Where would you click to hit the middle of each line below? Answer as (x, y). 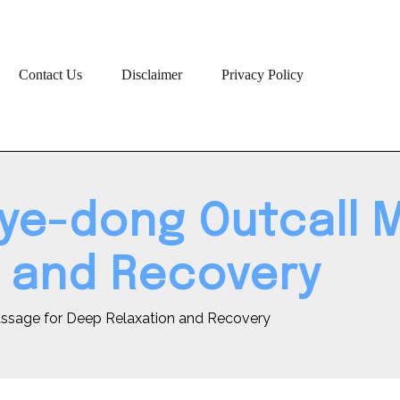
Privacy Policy (262, 75)
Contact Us (50, 75)
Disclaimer (151, 75)
